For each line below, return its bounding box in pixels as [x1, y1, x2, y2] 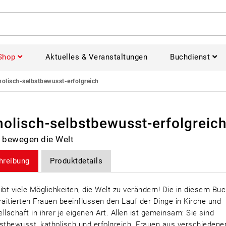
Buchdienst [170, 52, 210, 62]
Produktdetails [50, 156, 102, 165]
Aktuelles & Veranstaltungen [45, 52, 147, 62]
